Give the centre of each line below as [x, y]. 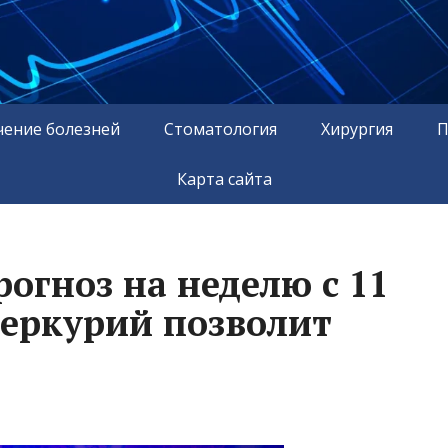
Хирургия [357, 128]
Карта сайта [224, 178]
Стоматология [220, 128]
